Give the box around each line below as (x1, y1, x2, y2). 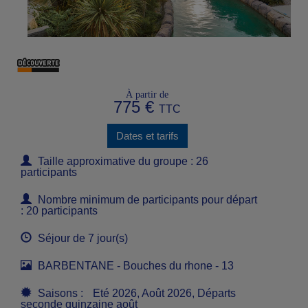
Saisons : (35, 287, 86, 299)
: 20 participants (21, 204, 98, 217)
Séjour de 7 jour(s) (35, 232, 128, 244)
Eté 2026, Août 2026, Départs (93, 287, 236, 299)
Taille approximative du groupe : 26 (35, 155, 208, 167)
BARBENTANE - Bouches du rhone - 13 (35, 259, 234, 272)
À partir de (126, 89, 168, 100)
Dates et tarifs (115, 129, 179, 142)
